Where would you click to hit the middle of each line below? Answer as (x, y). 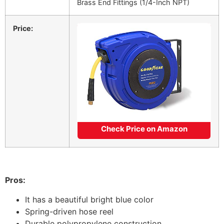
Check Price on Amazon (144, 128)
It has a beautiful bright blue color (89, 199)
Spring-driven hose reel (69, 211)
